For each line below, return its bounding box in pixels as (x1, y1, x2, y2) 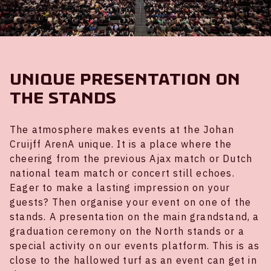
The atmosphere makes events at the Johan (10, 123, 235, 135)
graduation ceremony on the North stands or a (10, 224, 244, 237)
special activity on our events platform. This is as (10, 239, 260, 252)
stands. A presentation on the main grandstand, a (10, 210, 260, 223)
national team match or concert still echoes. (10, 166, 235, 179)
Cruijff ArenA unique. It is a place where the (10, 137, 232, 150)
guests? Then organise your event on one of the (10, 195, 252, 208)
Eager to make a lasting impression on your (10, 181, 230, 194)
